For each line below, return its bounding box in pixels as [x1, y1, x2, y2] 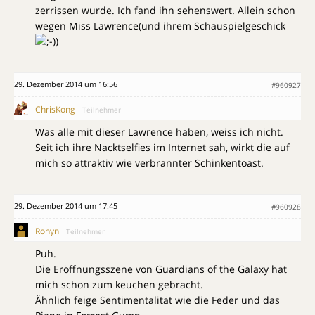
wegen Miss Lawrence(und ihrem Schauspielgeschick [35, 19, 285, 33]
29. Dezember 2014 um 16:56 [14, 79, 117, 90]
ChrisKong [35, 103, 75, 116]
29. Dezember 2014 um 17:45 [14, 200, 117, 212]
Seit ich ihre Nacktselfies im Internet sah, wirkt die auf [35, 141, 290, 155]
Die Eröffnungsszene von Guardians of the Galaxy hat [35, 262, 287, 276]
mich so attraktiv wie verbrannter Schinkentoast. [35, 156, 264, 170]
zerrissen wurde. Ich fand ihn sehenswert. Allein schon [35, 4, 295, 18]
